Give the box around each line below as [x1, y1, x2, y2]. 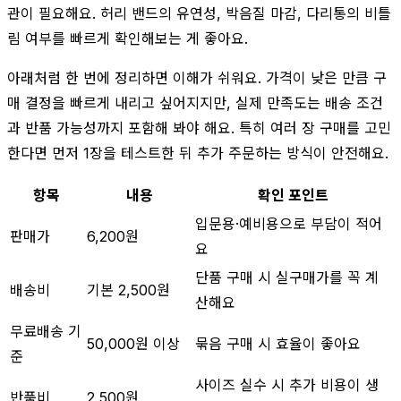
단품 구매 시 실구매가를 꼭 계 [195, 268, 379, 286]
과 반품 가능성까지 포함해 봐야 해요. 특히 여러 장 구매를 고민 [7, 118, 391, 137]
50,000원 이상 [87, 334, 180, 353]
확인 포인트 [258, 185, 328, 204]
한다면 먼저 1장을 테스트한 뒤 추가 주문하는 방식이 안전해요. [7, 143, 388, 162]
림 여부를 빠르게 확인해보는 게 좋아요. [7, 29, 248, 47]
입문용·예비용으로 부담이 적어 [195, 214, 382, 233]
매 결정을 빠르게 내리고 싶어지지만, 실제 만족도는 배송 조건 [7, 93, 383, 112]
